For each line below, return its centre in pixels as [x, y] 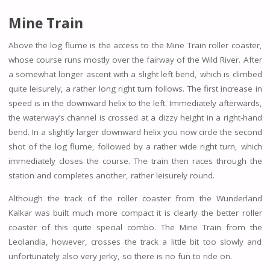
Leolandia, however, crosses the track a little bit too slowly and [135, 241]
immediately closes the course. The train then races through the [135, 161]
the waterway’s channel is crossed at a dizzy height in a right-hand [135, 118]
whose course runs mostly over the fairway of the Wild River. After [135, 60]
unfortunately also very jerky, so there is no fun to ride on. [120, 256]
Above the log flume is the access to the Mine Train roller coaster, [135, 46]
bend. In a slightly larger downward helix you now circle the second [135, 132]
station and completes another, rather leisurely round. [111, 176]
